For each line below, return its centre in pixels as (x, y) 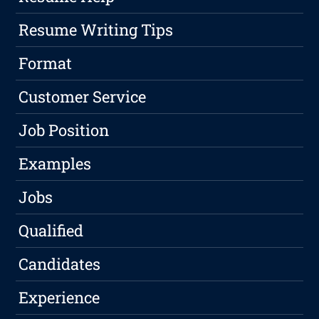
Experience (59, 298)
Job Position (64, 130)
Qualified (51, 231)
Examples (55, 164)
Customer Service (83, 97)
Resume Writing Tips (96, 30)
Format (46, 63)
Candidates (60, 264)
